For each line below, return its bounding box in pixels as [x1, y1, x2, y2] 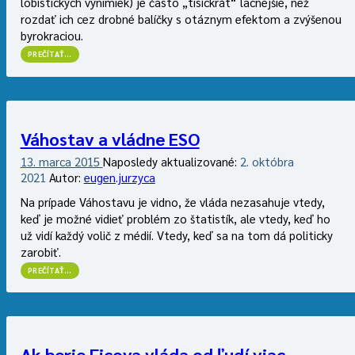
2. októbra [239, 153, 294, 169]
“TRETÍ [63, 44, 92, 54]
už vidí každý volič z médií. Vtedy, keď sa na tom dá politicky [20, 227, 333, 243]
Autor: [48, 169, 84, 185]
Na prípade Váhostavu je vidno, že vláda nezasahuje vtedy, [20, 194, 325, 210]
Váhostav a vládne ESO [20, 127, 200, 150]
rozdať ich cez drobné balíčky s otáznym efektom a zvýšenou [20, 11, 342, 27]
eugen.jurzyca [83, 169, 155, 185]
